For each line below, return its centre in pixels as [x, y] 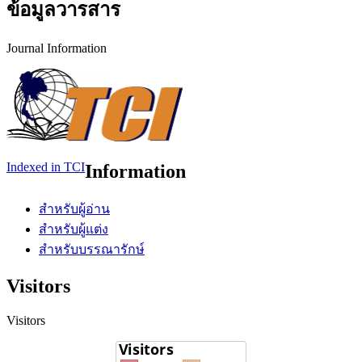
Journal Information [57, 48]
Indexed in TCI [46, 167]
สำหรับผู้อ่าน [74, 208]
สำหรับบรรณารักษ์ [92, 249]
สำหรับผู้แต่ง [74, 229]
